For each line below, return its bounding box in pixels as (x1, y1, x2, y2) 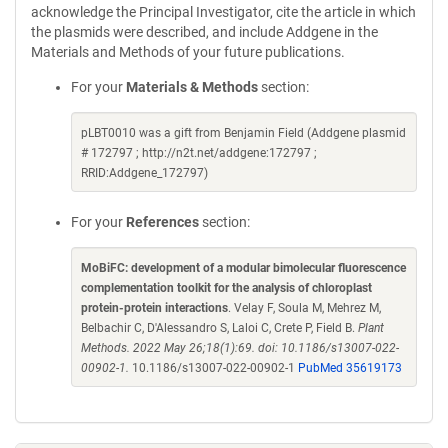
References (126, 214, 199, 230)
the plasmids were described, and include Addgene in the (31, 24, 378, 40)
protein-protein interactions (81, 301, 228, 315)
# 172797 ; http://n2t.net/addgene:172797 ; (81, 146, 317, 160)
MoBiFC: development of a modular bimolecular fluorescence (81, 261, 406, 275)
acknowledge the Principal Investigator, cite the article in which (31, 4, 416, 20)
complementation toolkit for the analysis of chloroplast (81, 281, 372, 295)
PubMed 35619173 (298, 361, 402, 375)
